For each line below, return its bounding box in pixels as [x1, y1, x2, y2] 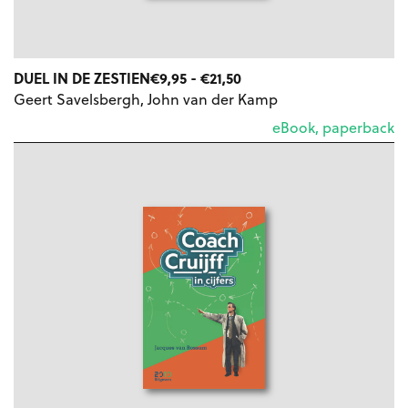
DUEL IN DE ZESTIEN [14, 67, 150, 89]
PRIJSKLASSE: [240, 66, 333, 88]
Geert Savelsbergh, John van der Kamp [14, 88, 278, 110]
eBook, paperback [272, 117, 394, 138]
